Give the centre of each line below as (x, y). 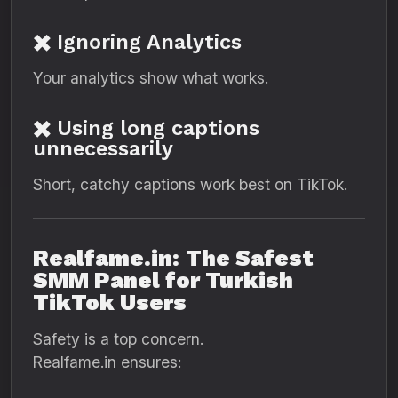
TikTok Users (110, 302)
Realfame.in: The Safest (173, 258)
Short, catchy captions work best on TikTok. (190, 184)
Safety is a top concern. (118, 339)
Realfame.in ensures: (107, 362)
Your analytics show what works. (151, 78)
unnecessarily (103, 148)
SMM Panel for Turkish (163, 280)
